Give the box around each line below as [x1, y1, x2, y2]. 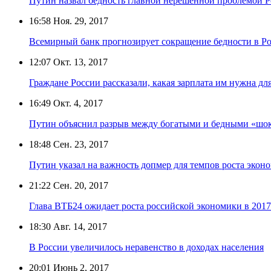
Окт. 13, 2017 [51, 56, 108, 67]
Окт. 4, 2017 [51, 97, 103, 108]
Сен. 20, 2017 [51, 180, 108, 191]
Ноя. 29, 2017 [51, 15, 108, 26]
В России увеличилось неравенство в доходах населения [29, 241, 264, 252]
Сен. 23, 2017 [51, 139, 108, 149]
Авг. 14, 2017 [51, 221, 107, 232]
